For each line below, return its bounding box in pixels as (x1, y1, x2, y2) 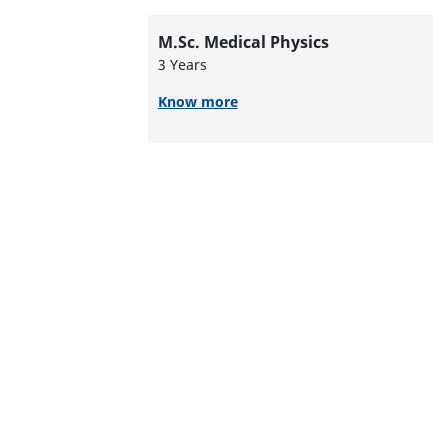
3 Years (157, 54, 207, 74)
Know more (157, 91, 238, 111)
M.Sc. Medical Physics (157, 30, 329, 53)
